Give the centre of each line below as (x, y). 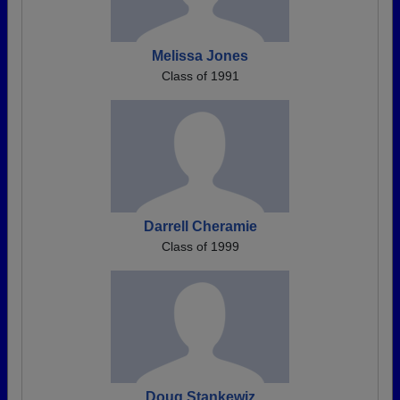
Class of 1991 (200, 76)
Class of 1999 (200, 247)
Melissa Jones (200, 56)
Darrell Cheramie (200, 227)
